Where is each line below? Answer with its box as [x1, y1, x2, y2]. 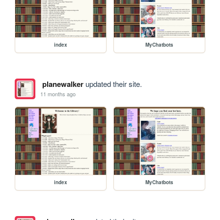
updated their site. [83, 78, 142, 89]
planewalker [42, 78, 83, 89]
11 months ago [40, 90, 76, 98]
